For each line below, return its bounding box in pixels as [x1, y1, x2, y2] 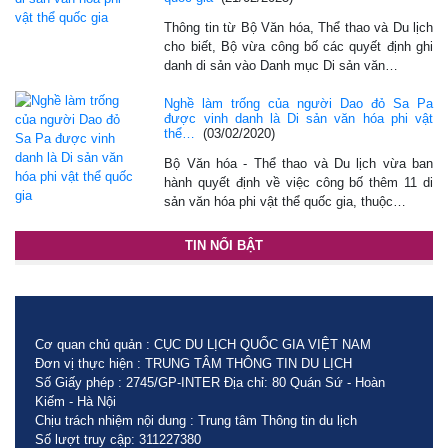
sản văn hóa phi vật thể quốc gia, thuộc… [164, 193, 407, 209]
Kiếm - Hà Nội [35, 393, 116, 409]
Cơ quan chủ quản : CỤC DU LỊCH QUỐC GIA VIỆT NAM [35, 336, 371, 352]
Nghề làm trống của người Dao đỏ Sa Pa [164, 95, 433, 111]
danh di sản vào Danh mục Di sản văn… [164, 57, 399, 73]
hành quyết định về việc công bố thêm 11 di [164, 174, 433, 190]
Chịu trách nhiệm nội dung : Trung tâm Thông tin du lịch [35, 412, 357, 428]
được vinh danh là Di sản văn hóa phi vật [164, 110, 433, 126]
